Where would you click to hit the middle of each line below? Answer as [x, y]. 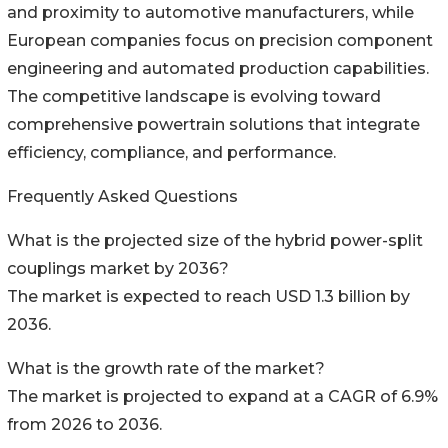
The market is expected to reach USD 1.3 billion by [208, 297]
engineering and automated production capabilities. [218, 69]
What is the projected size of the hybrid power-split [215, 241]
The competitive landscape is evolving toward [194, 97]
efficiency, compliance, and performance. [171, 153]
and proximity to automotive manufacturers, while [210, 13]
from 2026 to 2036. [84, 425]
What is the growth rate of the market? [166, 369]
